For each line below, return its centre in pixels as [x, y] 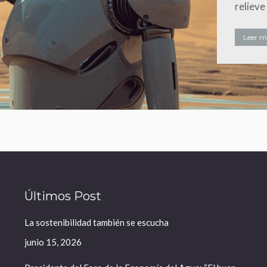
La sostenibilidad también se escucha [96, 222]
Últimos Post [63, 196]
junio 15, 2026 [53, 242]
